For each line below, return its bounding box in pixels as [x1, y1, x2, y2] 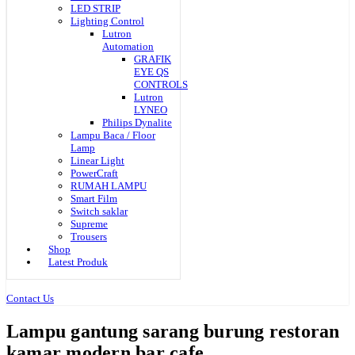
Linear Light [71, 155, 124, 166]
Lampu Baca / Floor [71, 129, 155, 141]
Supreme [71, 218, 108, 230]
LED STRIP [71, 2, 120, 14]
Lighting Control [71, 15, 144, 27]
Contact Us [6, 292, 54, 304]
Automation [102, 40, 154, 52]
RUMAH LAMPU [71, 180, 147, 192]
